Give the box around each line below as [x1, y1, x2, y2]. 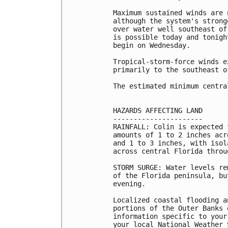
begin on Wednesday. [113, 41, 190, 49]
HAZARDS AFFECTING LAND [113, 106, 203, 115]
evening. [113, 179, 146, 188]
